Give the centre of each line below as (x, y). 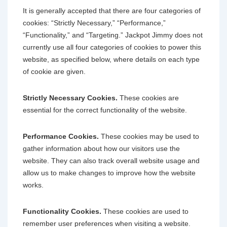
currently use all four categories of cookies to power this (112, 47)
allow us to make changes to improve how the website (109, 173)
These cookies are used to (145, 211)
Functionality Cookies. (62, 211)
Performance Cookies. (61, 136)
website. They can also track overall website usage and (111, 160)
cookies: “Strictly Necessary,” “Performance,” (94, 23)
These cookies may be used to (149, 136)
